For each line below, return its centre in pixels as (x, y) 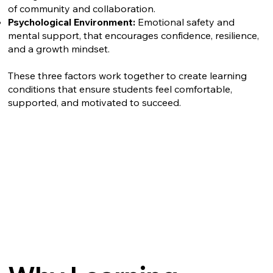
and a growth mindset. (59, 48)
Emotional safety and (185, 22)
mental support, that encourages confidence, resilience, (134, 35)
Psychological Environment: (72, 22)
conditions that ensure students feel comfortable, (120, 89)
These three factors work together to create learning (128, 75)
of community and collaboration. (82, 8)
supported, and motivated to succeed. (95, 102)
